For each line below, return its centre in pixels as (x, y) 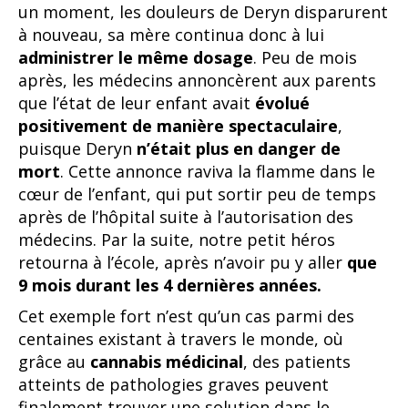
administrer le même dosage (136, 57)
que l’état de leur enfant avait (137, 102)
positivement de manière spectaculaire (178, 125)
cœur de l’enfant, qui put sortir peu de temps (197, 194)
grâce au (54, 361)
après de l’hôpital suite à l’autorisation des (186, 216)
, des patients (297, 361)
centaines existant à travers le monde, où (181, 338)
